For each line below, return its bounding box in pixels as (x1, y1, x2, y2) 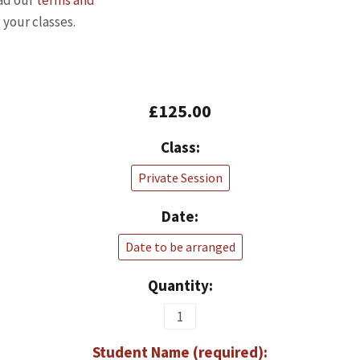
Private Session (137, 170, 223, 186)
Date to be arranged (125, 239, 235, 255)
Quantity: (147, 276, 213, 295)
